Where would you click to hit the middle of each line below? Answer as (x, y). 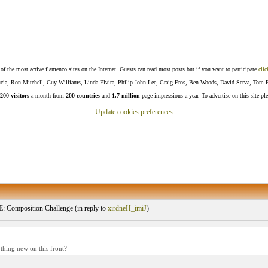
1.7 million (126, 95)
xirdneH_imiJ (127, 208)
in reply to (92, 208)
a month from (48, 95)
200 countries (83, 95)
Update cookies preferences (134, 112)
